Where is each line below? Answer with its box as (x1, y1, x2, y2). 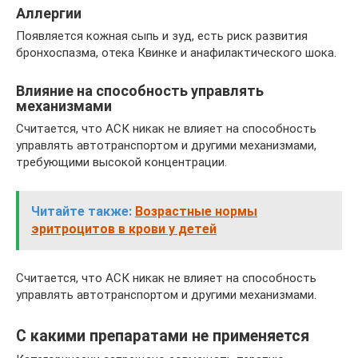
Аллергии (16, 5, 82, 22)
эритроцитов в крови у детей (31, 221, 217, 237)
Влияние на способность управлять (16, 82, 264, 100)
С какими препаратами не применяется (16, 326, 309, 345)
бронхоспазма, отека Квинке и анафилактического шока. (16, 46, 336, 61)
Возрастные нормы (135, 204, 257, 220)
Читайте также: (31, 204, 132, 220)
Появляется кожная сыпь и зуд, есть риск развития (16, 29, 308, 44)
